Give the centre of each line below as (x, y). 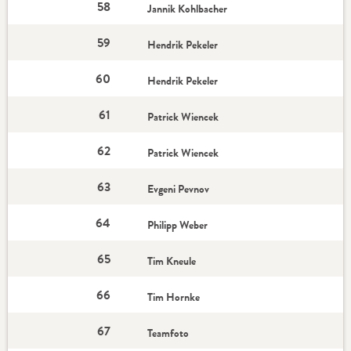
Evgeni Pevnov (179, 189)
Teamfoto (168, 333)
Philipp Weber (178, 225)
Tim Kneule (172, 261)
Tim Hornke (174, 297)
